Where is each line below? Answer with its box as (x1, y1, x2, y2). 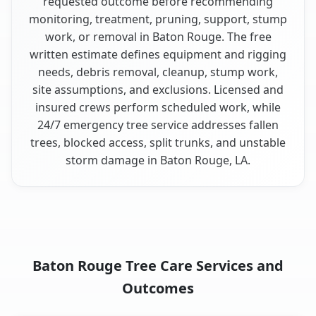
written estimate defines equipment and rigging (30, 46, 286, 62)
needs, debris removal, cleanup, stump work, (38, 63, 278, 80)
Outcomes (122, 278, 194, 298)
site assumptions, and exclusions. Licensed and (32, 81, 284, 97)
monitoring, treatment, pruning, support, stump (29, 11, 287, 27)
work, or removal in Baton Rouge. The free (44, 28, 272, 44)
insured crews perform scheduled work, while (35, 99, 281, 115)
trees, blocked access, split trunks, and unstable (30, 134, 286, 150)
